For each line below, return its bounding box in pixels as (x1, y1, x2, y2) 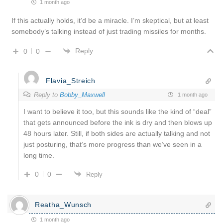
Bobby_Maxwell (60, 91, 105, 99)
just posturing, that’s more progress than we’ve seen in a (23, 140, 202, 148)
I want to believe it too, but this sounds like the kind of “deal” (23, 107, 212, 115)
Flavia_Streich (46, 76, 96, 85)
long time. (23, 151, 54, 159)
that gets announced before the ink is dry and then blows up (23, 118, 212, 126)
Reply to (34, 91, 60, 99)
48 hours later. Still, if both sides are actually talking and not (23, 129, 210, 137)
